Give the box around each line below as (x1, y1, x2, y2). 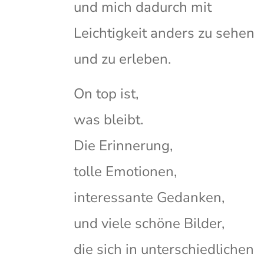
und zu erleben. (74, 49, 171, 69)
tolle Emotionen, (74, 162, 177, 181)
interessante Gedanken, (74, 188, 225, 207)
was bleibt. (74, 110, 143, 130)
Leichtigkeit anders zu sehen (74, 24, 255, 43)
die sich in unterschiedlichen (74, 240, 254, 259)
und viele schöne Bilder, (74, 214, 225, 233)
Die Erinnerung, (74, 136, 173, 156)
